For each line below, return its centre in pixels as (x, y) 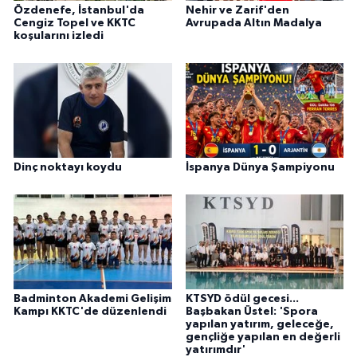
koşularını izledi (59, 36)
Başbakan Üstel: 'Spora (251, 312)
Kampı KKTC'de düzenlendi (90, 312)
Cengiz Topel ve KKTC (75, 24)
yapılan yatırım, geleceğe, (259, 325)
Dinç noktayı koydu (68, 168)
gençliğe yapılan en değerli (263, 337)
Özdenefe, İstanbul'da (79, 11)
